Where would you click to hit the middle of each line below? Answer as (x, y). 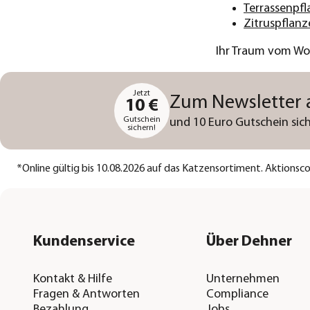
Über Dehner (249, 242)
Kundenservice (84, 242)
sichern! (142, 128)
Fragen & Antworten (87, 295)
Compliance (237, 295)
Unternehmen (243, 280)
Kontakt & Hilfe (73, 280)
